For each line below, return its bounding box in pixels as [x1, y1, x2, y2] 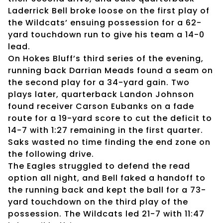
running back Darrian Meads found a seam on [8, 64, 213, 76]
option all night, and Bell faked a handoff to [8, 172, 206, 184]
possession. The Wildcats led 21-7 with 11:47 [8, 208, 205, 220]
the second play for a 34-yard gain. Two [8, 76, 190, 88]
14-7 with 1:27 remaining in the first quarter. [8, 124, 203, 136]
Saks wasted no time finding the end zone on [8, 136, 211, 148]
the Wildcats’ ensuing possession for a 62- [8, 16, 202, 28]
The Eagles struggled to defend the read [8, 160, 190, 172]
